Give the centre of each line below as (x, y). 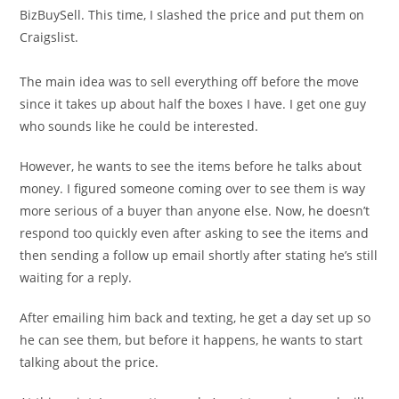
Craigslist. (49, 37)
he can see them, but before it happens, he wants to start (191, 340)
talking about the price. (90, 362)
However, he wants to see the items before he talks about (191, 166)
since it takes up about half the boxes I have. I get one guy (193, 104)
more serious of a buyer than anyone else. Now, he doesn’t (195, 211)
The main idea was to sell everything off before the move (190, 81)
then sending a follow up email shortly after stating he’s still (199, 255)
